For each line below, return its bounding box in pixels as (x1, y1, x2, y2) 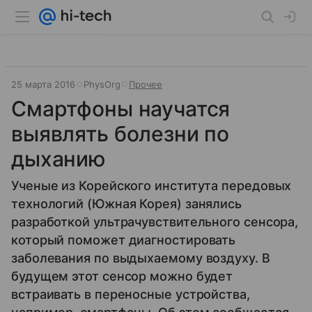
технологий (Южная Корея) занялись (11, 196, 242, 211)
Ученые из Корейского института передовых (11, 178, 292, 193)
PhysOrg (84, 79, 120, 90)
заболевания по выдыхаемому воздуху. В (11, 251, 270, 265)
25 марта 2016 (11, 79, 75, 90)
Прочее (129, 79, 162, 90)
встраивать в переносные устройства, (11, 287, 250, 302)
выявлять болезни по (11, 121, 230, 146)
